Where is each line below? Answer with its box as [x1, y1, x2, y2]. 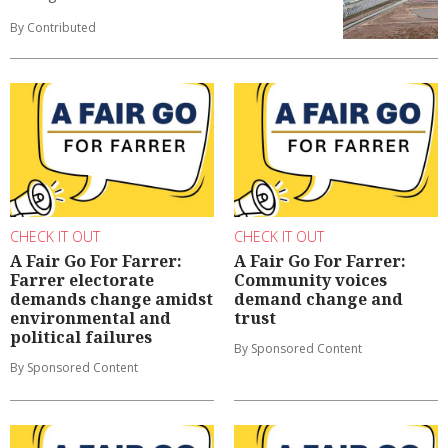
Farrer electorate [10, 269, 154, 292]
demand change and [234, 288, 403, 311]
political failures [10, 326, 152, 349]
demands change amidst [10, 288, 213, 311]
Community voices [234, 269, 387, 292]
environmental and [10, 307, 171, 330]
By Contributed [10, 18, 96, 36]
